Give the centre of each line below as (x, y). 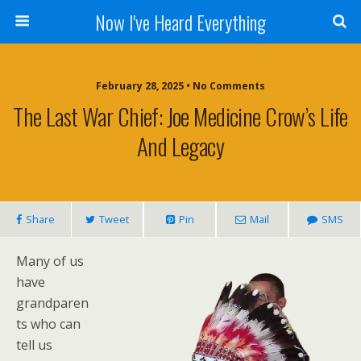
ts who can (48, 324)
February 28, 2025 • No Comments (180, 86)
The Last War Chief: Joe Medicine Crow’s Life (180, 116)
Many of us (50, 261)
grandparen (52, 303)
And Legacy (180, 146)
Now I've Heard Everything (180, 22)
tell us (34, 345)
